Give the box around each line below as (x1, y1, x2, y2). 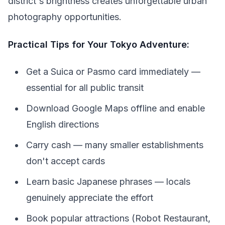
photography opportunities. (8, 12, 122, 22)
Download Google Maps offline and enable (26, 103, 205, 114)
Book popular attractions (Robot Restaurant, (26, 213, 210, 223)
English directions (26, 119, 99, 130)
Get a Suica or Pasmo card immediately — (26, 66, 200, 77)
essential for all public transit (26, 82, 144, 93)
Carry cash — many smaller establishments (26, 140, 203, 150)
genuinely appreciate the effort (26, 192, 153, 203)
